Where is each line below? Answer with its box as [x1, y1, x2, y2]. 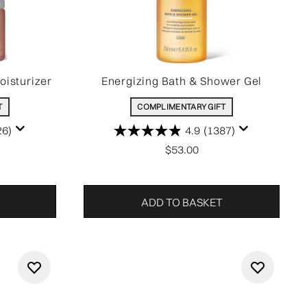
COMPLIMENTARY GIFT [137, 101, 226, 112]
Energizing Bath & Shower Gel [101, 74, 262, 88]
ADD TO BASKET [140, 195, 223, 209]
